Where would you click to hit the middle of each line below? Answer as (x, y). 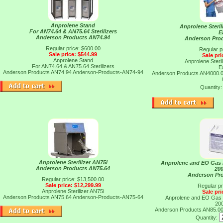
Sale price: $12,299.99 (73, 185)
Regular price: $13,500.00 (73, 179)
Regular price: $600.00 (73, 48)
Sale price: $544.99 (73, 54)
